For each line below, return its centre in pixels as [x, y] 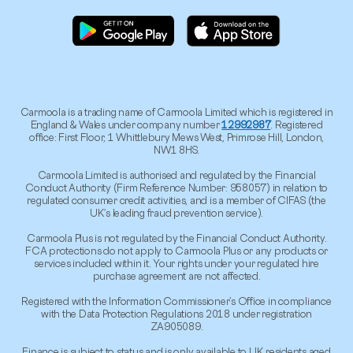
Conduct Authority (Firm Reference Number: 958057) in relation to [176, 188]
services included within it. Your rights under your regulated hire [176, 264]
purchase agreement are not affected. [176, 277]
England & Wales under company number [126, 125]
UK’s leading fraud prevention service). [176, 214]
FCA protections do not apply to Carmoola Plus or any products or [176, 251]
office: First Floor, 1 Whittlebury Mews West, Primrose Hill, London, [176, 138]
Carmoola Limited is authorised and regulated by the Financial [176, 176]
